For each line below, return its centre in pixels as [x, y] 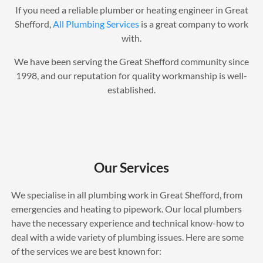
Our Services [131, 168]
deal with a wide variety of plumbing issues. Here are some [127, 237]
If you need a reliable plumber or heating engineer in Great [131, 10]
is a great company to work [195, 24]
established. [131, 90]
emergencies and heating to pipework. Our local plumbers [126, 209]
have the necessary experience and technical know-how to [127, 223]
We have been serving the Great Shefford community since [131, 62]
